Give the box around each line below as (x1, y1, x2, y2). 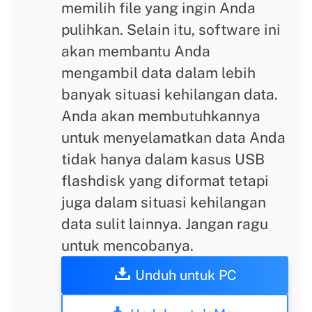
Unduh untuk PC (134, 266, 236, 283)
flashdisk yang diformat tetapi (61, 171, 270, 189)
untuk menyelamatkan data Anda (61, 128, 286, 146)
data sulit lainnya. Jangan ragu (61, 214, 269, 233)
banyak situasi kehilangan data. (61, 85, 279, 103)
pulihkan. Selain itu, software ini (61, 20, 281, 38)
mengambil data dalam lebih (61, 63, 256, 81)
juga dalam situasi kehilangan (61, 193, 267, 211)
